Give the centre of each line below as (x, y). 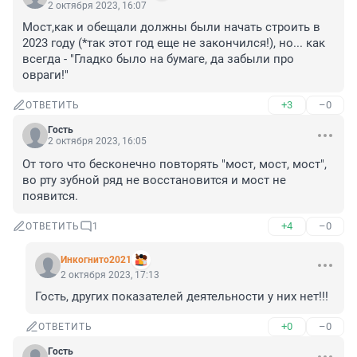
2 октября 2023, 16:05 (97, 141)
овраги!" (45, 75)
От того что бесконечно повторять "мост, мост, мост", (175, 165)
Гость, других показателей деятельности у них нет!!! (182, 297)
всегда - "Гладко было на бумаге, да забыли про (158, 59)
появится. (50, 196)
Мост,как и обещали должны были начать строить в (171, 27)
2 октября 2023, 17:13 (110, 275)
